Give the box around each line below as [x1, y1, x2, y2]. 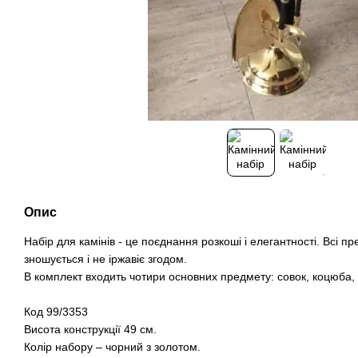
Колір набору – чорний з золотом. [24, 340, 201, 353]
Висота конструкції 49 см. [24, 323, 157, 336]
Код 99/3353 [24, 305, 88, 318]
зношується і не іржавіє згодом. [24, 253, 187, 265]
